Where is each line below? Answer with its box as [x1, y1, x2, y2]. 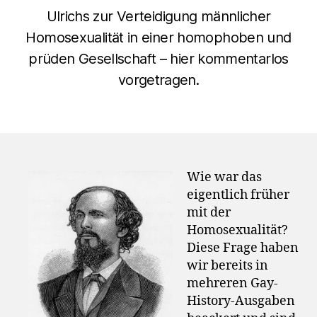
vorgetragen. [117, 71, 200, 89]
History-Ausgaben [187, 293, 295, 310]
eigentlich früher [187, 187, 289, 204]
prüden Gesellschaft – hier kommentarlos [28, 50, 289, 68]
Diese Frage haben [187, 240, 299, 257]
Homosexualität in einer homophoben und [25, 29, 292, 47]
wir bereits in [187, 258, 268, 275]
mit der [187, 204, 231, 221]
